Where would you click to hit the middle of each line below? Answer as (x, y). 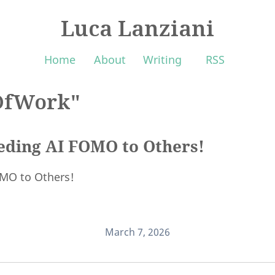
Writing (163, 60)
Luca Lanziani (137, 27)
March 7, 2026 (137, 232)
